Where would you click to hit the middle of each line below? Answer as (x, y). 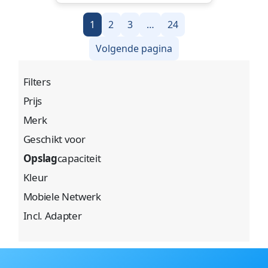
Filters (37, 81)
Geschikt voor (54, 139)
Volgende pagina (134, 49)
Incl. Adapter (52, 215)
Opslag (40, 158)
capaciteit (79, 158)
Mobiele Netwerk (62, 196)
